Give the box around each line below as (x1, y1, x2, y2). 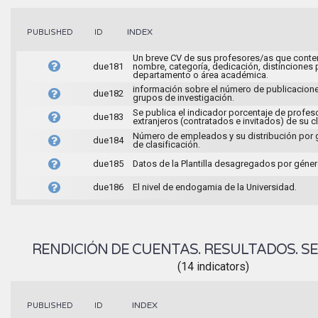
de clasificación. (132, 138, 200, 150)
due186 (92, 181, 124, 192)
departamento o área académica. (132, 69, 268, 80)
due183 (92, 111, 124, 122)
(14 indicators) (177, 259, 249, 273)
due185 (92, 158, 124, 169)
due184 (92, 134, 124, 146)
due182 (92, 87, 124, 99)
